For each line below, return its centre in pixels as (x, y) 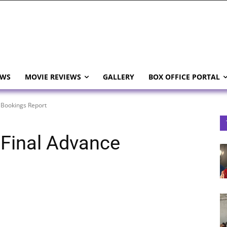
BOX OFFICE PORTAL (184, 77)
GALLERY (119, 77)
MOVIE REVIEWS (53, 77)
